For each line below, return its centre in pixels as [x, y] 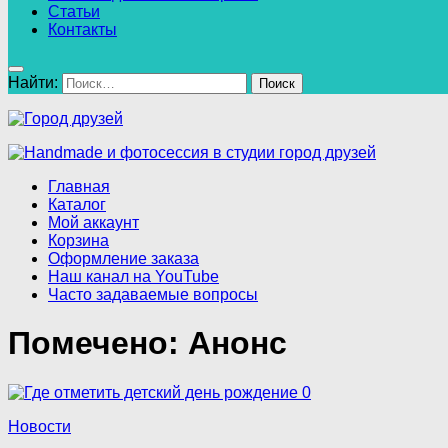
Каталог [77, 204]
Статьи [74, 11]
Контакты [82, 29]
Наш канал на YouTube [133, 276]
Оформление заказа [123, 258]
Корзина [78, 240]
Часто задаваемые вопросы [153, 294]
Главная [79, 186]
